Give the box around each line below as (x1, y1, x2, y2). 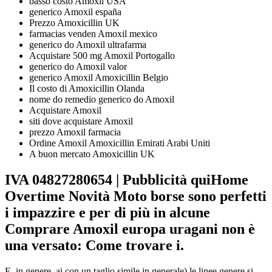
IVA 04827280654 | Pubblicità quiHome (5, 172, 248, 188)
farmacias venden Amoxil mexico (29, 29, 157, 39)
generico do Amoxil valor (29, 61, 127, 72)
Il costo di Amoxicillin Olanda (29, 83, 144, 94)
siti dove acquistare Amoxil (29, 116, 133, 127)
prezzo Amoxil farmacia (29, 127, 121, 138)
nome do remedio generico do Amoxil (29, 94, 174, 105)
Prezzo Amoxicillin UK (29, 18, 120, 29)
